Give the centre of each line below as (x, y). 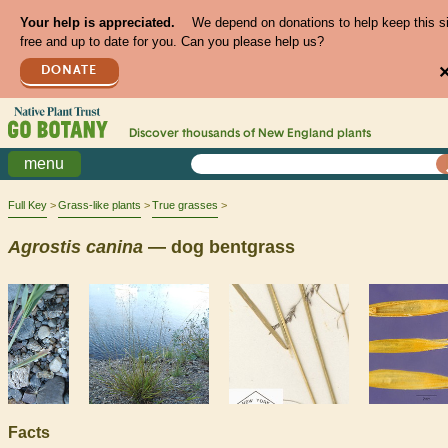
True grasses (185, 205)
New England (295, 134)
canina (114, 246)
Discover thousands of (193, 134)
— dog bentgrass (219, 246)
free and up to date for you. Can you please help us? (171, 42)
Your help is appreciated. (97, 23)
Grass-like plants (99, 205)
